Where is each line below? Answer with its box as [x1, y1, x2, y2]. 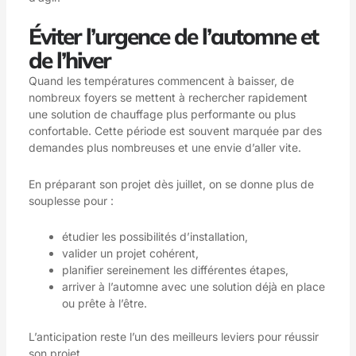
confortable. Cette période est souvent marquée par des [28, 124, 322, 138]
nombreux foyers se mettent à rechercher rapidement [28, 91, 308, 105]
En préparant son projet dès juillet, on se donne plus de [28, 176, 314, 191]
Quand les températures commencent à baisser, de [28, 74, 294, 88]
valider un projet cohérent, [61, 246, 199, 261]
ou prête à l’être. [61, 296, 147, 311]
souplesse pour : [28, 193, 114, 207]
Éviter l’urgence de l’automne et [28, 22, 318, 51]
